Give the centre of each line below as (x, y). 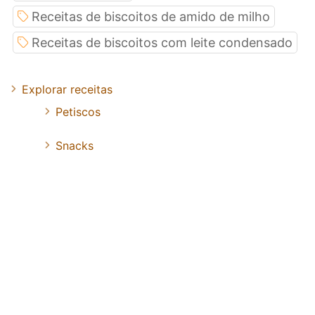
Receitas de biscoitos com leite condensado (162, 42)
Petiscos (78, 111)
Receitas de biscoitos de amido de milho (151, 16)
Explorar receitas (67, 89)
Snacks (75, 145)
